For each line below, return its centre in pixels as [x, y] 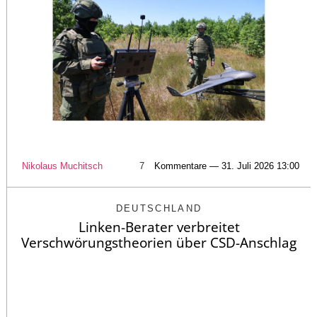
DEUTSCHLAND [159, 209]
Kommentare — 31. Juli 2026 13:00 [227, 166]
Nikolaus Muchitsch [62, 166]
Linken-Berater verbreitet [159, 227]
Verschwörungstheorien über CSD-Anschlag [159, 243]
